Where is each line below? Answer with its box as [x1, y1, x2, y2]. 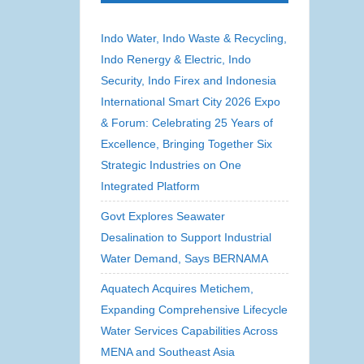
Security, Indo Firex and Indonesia [101, 74, 277, 87]
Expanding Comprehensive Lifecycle [101, 303, 288, 316]
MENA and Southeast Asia [101, 345, 236, 358]
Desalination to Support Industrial [101, 231, 272, 244]
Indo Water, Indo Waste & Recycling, [101, 32, 288, 45]
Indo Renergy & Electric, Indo [101, 53, 252, 66]
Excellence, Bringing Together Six [101, 137, 273, 150]
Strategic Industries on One [101, 158, 242, 171]
